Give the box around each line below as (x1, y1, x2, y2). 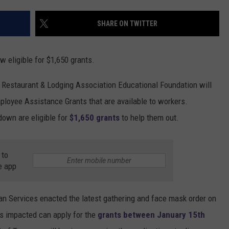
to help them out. (120, 112, 179, 123)
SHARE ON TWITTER (97, 19, 157, 28)
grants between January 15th (98, 210, 205, 220)
